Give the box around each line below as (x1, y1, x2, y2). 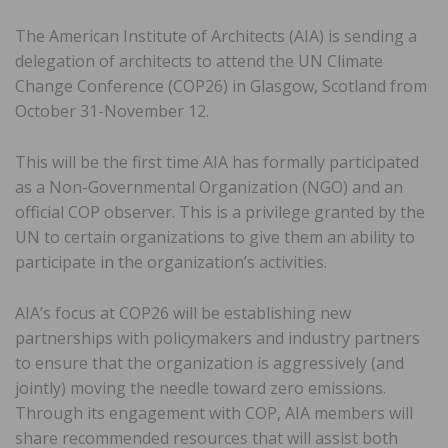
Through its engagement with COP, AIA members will (15, 401, 413, 424)
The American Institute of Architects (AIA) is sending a (15, 24, 417, 47)
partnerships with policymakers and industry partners (15, 326, 420, 349)
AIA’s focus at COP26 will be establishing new (15, 301, 351, 324)
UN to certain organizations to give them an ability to (15, 225, 415, 248)
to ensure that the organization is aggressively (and (15, 351, 404, 374)
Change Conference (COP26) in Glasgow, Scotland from (15, 74, 427, 97)
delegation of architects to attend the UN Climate (15, 49, 383, 72)
